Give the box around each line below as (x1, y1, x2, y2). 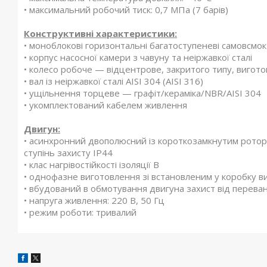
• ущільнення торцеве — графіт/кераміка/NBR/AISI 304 (24, 87, 261, 99)
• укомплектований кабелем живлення (24, 99, 187, 111)
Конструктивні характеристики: (24, 27, 177, 39)
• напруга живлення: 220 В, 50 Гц (24, 194, 164, 206)
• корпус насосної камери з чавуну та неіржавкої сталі (24, 51, 252, 63)
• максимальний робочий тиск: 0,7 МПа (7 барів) (24, 4, 228, 15)
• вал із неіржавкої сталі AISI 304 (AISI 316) (24, 75, 203, 87)
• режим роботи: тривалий (24, 206, 136, 218)
